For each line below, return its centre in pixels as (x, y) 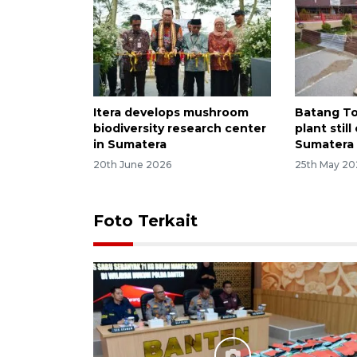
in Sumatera (130, 144)
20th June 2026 (132, 165)
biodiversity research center (180, 128)
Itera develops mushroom (171, 112)
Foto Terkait (145, 221)
